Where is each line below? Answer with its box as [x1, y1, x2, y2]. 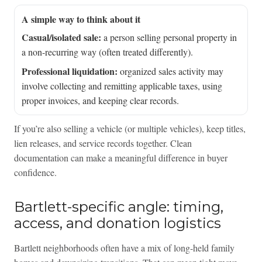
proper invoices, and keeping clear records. [21, 94, 179, 107]
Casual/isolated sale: [21, 30, 101, 44]
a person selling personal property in [101, 31, 237, 44]
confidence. [13, 166, 57, 179]
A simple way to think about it [21, 12, 140, 26]
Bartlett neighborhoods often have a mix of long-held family [13, 242, 235, 254]
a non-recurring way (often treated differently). [21, 46, 193, 58]
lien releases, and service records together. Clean [13, 137, 192, 150]
